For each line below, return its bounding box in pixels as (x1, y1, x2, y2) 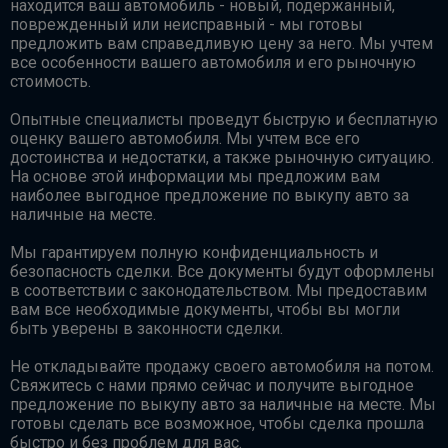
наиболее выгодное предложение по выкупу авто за (10, 185, 409, 205)
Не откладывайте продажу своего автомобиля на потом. (10, 356, 434, 376)
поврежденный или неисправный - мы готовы (10, 14, 363, 34)
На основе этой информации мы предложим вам (10, 166, 380, 186)
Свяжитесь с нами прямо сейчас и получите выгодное (10, 375, 414, 395)
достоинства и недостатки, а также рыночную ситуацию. (10, 147, 434, 167)
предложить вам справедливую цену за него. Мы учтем (10, 33, 433, 53)
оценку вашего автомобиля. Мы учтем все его (10, 128, 360, 148)
